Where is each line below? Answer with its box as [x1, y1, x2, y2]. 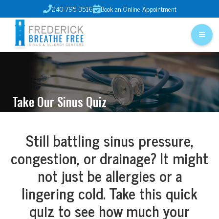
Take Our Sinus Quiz [12, 92, 107, 110]
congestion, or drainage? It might [11, 145, 208, 170]
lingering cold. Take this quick [22, 180, 197, 205]
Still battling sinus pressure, [25, 128, 194, 153]
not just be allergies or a [37, 163, 182, 188]
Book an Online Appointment [100, 3, 176, 14]
